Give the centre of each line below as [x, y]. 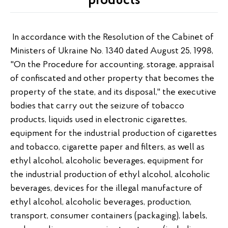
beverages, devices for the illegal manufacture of [106, 189]
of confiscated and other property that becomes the [112, 79]
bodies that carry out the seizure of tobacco [97, 106]
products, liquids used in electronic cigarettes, [98, 120]
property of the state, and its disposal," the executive [113, 92]
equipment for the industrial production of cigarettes [113, 134]
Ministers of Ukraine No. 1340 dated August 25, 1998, [112, 51]
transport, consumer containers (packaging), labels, [109, 216]
